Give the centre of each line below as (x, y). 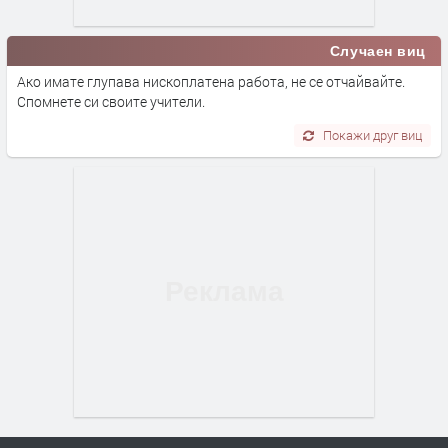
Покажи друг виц (373, 134)
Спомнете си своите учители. (111, 101)
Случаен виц (377, 50)
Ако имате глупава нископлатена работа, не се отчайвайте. (211, 81)
